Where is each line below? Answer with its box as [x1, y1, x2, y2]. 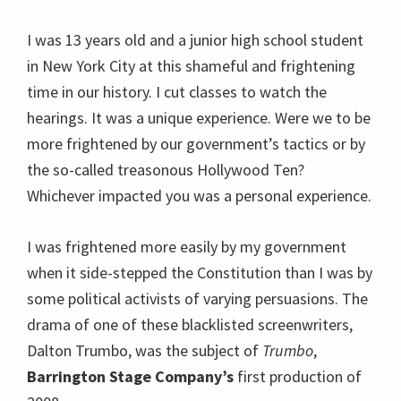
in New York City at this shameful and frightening [27, 55, 355, 76]
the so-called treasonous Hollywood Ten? [27, 159, 304, 180]
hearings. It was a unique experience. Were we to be [27, 107, 371, 128]
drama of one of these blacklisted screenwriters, [27, 314, 353, 335]
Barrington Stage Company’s [27, 366, 234, 387]
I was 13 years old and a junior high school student [27, 30, 363, 50]
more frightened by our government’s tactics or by [27, 133, 365, 154]
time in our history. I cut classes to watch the [27, 81, 327, 102]
